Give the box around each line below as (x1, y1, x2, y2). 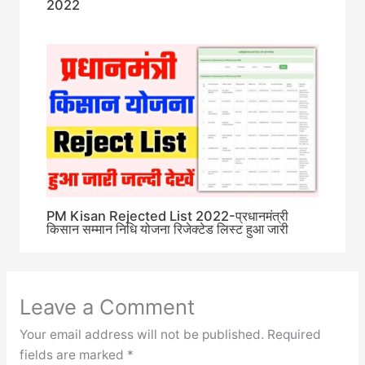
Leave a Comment (19, 294, 195, 320)
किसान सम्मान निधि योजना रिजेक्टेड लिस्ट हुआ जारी (46, 221, 289, 238)
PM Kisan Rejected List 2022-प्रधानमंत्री (46, 208, 289, 225)
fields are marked (19, 347, 127, 363)
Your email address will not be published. (19, 327, 264, 343)
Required (266, 327, 321, 343)
